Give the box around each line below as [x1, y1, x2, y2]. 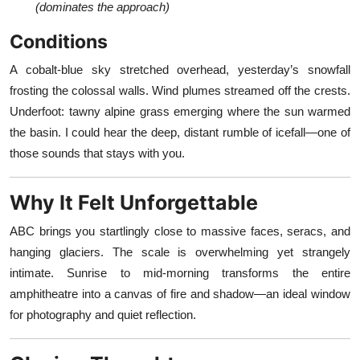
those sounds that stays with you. [10, 145, 185, 160]
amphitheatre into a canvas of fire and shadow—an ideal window [10, 286, 350, 301]
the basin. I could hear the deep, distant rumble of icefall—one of [10, 125, 350, 139]
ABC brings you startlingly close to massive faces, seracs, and [10, 223, 350, 238]
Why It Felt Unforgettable [10, 190, 258, 215]
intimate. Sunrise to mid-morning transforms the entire [10, 265, 350, 280]
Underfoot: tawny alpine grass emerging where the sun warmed [10, 104, 350, 118]
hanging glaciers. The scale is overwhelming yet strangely [10, 244, 350, 259]
